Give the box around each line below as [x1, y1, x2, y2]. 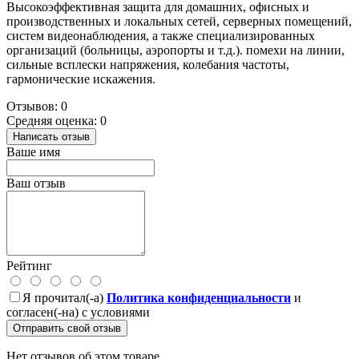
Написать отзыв [13, 130, 90, 143]
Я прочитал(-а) [22, 290, 107, 305]
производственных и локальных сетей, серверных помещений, [6, 14, 352, 28]
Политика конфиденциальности [107, 290, 291, 305]
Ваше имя [6, 144, 60, 159]
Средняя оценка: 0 [6, 113, 107, 127]
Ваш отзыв [6, 175, 66, 190]
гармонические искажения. [6, 71, 155, 86]
